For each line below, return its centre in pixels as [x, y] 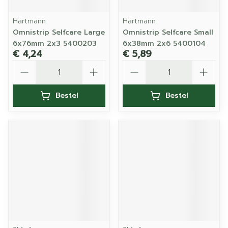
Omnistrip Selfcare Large [59, 32]
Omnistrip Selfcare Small [168, 32]
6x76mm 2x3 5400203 [55, 44]
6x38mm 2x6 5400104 [164, 44]
